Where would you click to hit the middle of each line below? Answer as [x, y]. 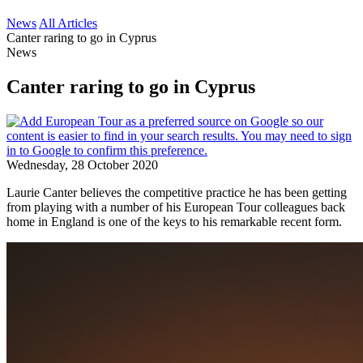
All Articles [68, 23]
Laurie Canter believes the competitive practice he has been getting [177, 192]
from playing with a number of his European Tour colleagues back [176, 207]
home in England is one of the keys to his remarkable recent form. [174, 221]
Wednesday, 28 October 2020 [82, 164]
